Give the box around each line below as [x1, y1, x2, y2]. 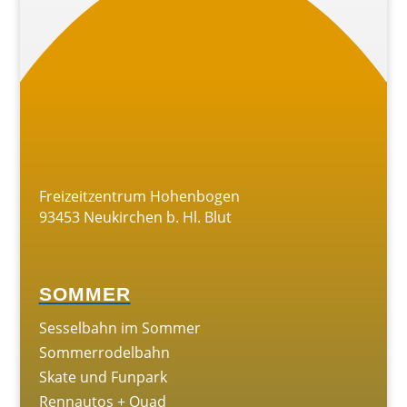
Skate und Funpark [38, 367, 167, 387]
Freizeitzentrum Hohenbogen [38, 186, 240, 206]
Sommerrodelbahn [38, 342, 170, 362]
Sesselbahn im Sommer [38, 318, 201, 338]
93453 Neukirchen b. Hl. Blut [38, 207, 232, 227]
